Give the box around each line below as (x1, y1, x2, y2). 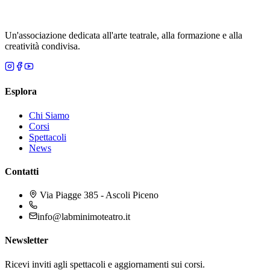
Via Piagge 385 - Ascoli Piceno (37, 190, 159, 201)
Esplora (5, 86, 37, 97)
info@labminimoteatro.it (37, 212, 130, 222)
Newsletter (5, 235, 48, 246)
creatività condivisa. (5, 41, 80, 51)
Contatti (5, 166, 39, 177)
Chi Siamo (29, 110, 69, 121)
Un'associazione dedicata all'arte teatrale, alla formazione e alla (5, 30, 242, 40)
